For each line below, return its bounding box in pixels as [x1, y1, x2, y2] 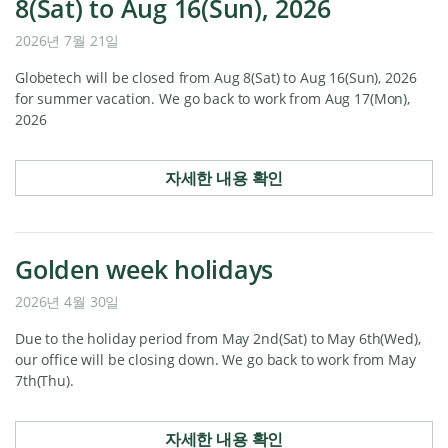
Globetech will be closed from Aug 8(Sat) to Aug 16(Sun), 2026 [15, 68, 417, 87]
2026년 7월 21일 [15, 31, 120, 50]
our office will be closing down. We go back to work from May [15, 350, 416, 369]
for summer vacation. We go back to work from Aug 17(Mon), [15, 89, 411, 108]
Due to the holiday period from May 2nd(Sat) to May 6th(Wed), [15, 329, 421, 348]
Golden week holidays [15, 252, 273, 286]
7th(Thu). [15, 371, 74, 390]
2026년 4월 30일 [15, 292, 120, 311]
